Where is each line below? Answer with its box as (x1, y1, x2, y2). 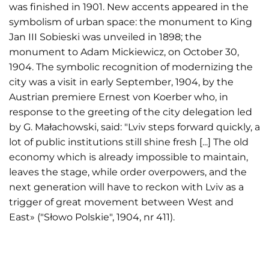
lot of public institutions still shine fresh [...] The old (9, 136, 249, 148)
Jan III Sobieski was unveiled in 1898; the (9, 31, 202, 43)
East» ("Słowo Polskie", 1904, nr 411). (9, 211, 175, 223)
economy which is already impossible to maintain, (9, 151, 248, 163)
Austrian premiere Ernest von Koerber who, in (9, 91, 228, 103)
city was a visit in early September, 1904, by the (9, 76, 234, 88)
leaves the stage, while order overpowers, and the (9, 166, 247, 178)
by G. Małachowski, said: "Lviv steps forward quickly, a (9, 121, 260, 133)
